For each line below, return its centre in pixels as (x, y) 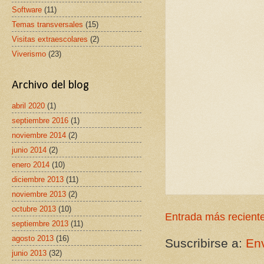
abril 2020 (28, 105)
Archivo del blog (50, 85)
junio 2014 (29, 150)
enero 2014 (31, 164)
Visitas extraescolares (50, 39)
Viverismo (29, 54)
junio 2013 (29, 253)
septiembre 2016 (40, 120)
